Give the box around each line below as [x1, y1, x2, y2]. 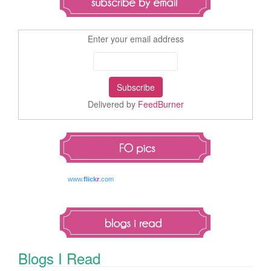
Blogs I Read [18, 247, 100, 269]
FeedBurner [137, 97, 184, 110]
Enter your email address [87, 32, 184, 45]
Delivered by [87, 97, 138, 110]
